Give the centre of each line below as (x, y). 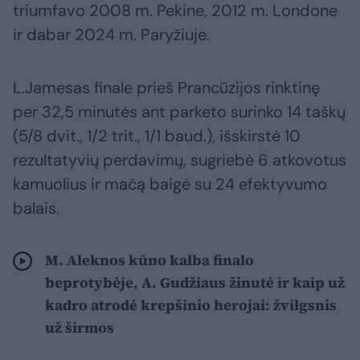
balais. (36, 209)
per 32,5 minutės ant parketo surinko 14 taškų (179, 112)
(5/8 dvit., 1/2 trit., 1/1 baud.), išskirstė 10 (157, 136)
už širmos (80, 328)
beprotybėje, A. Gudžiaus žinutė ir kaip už (195, 283)
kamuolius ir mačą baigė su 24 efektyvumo (170, 184)
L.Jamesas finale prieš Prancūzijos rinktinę (166, 88)
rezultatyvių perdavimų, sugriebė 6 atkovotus (180, 160)
